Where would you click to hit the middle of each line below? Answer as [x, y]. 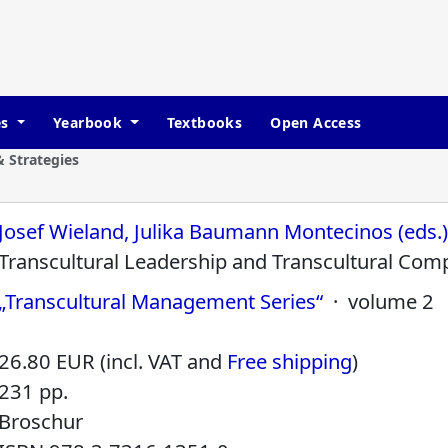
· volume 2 [379, 301]
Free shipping [290, 361]
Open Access [316, 122]
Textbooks [204, 122]
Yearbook [89, 122]
